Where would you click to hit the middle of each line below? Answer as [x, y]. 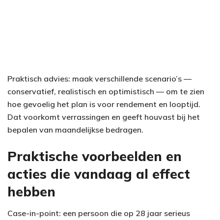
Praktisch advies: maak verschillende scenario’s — [99, 78]
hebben [31, 191]
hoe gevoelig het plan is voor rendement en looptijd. [104, 104]
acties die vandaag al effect [99, 174]
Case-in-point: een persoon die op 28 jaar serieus [99, 213]
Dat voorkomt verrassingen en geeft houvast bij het [104, 117]
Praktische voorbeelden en [95, 156]
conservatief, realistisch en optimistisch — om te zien [106, 91]
